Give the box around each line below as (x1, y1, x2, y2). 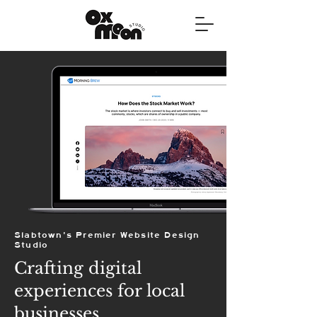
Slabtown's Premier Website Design (14, 230, 200, 240)
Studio (14, 240, 49, 250)
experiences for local (14, 281, 185, 301)
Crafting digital (14, 258, 142, 278)
